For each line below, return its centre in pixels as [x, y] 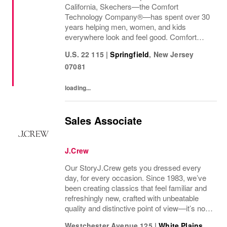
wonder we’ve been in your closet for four [133, 218]
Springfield [130, 54]
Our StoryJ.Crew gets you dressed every [133, 167]
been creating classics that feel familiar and [136, 188]
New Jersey [174, 54]
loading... [78, 88]
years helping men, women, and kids [125, 27]
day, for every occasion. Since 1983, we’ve [136, 178]
